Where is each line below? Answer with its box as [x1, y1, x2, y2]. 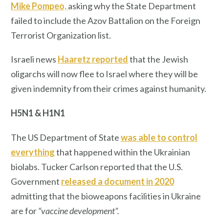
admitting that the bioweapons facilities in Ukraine [11, 190, 201, 201]
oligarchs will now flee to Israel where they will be [11, 68, 198, 80]
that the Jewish [128, 54, 188, 65]
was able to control [121, 131, 197, 143]
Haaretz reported [58, 54, 128, 65]
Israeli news [11, 54, 58, 65]
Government [11, 175, 61, 187]
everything [11, 146, 55, 157]
